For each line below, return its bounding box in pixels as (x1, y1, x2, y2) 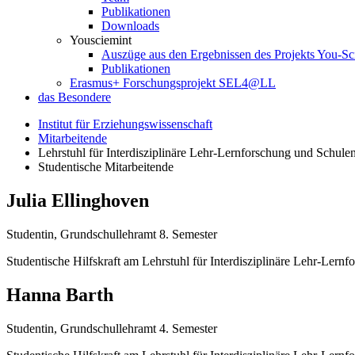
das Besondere (38, 90, 111, 104)
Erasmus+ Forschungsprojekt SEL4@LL (70, 76, 276, 90)
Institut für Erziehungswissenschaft (38, 117, 212, 131)
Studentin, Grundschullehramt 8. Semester (6, 227, 217, 241)
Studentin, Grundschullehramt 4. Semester (6, 321, 217, 335)
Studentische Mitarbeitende (38, 160, 174, 174)
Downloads (101, 19, 159, 32)
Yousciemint (70, 33, 132, 47)
